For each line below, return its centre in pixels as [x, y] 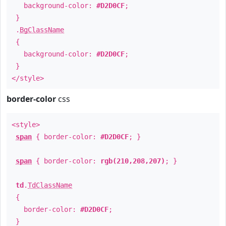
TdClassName [50, 185]
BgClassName [42, 30]
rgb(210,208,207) [133, 161]
